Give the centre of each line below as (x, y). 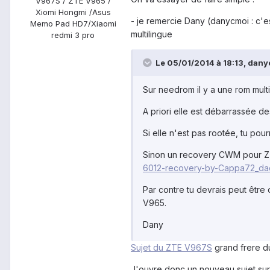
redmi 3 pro (73, 35)
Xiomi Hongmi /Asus (73, 12)
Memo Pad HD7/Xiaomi (73, 24)
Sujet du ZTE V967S (171, 248)
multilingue (152, 34)
